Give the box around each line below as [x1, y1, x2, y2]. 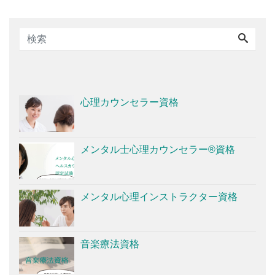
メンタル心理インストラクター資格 [80, 191, 238, 202]
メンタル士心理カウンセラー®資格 [80, 144, 235, 155]
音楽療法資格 [80, 238, 139, 249]
